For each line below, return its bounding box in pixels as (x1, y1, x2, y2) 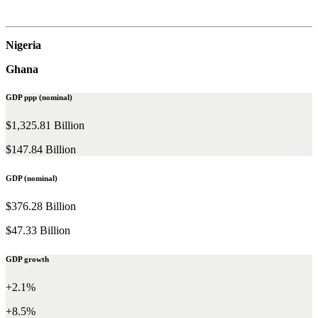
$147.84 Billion (6, 143, 76, 156)
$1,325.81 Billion (6, 119, 84, 132)
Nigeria (6, 38, 41, 51)
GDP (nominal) (6, 174, 57, 183)
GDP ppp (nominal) (6, 93, 72, 102)
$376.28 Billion (6, 200, 76, 213)
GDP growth (6, 255, 49, 264)
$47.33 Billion (6, 224, 70, 237)
